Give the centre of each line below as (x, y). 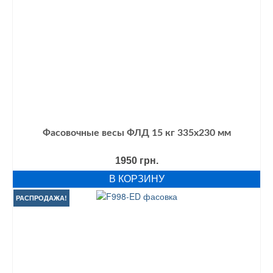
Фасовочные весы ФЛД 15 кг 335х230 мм (136, 133)
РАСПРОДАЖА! (41, 198)
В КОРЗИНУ (136, 179)
